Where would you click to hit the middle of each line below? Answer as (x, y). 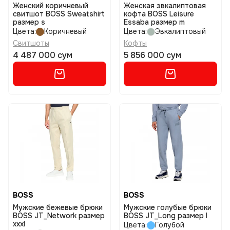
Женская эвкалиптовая (165, 6)
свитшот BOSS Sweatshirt (59, 14)
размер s (29, 22)
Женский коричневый (51, 6)
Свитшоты (31, 43)
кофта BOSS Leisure (159, 14)
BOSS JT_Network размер (59, 216)
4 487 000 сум (43, 55)
